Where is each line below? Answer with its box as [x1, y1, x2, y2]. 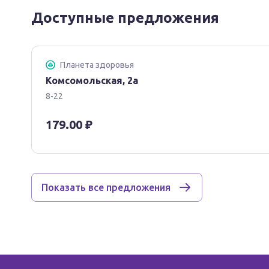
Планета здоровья [60, 60, 134, 70]
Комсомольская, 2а [46, 75, 138, 86]
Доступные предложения [31, 10, 219, 26]
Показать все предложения [41, 182, 171, 193]
